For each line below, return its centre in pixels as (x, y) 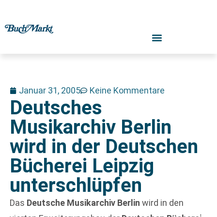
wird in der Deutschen (104, 147)
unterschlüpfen (76, 185)
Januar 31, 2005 (50, 90)
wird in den (163, 203)
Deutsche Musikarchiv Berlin (84, 203)
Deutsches (56, 108)
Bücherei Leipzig (82, 166)
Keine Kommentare (127, 90)
